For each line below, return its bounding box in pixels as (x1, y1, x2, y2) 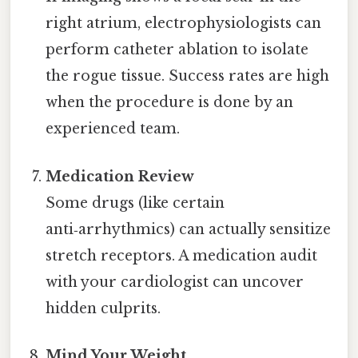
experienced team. (46, 120, 181, 138)
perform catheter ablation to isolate (46, 41, 309, 59)
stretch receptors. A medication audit (46, 246, 318, 265)
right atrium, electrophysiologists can (46, 14, 322, 33)
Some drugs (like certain (46, 193, 225, 212)
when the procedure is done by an (46, 93, 294, 112)
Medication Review (46, 167, 195, 185)
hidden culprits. (46, 299, 161, 317)
